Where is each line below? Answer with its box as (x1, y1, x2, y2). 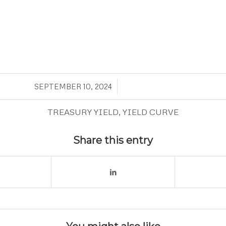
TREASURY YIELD (47, 106, 119, 118)
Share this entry (73, 134, 153, 147)
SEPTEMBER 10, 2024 (34, 82, 112, 91)
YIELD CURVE (123, 106, 179, 118)
